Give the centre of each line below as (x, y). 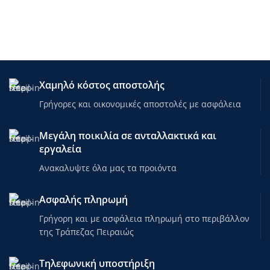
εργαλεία (60, 149)
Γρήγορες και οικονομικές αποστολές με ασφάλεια (140, 104)
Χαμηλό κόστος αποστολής (102, 85)
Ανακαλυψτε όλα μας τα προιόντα (108, 168)
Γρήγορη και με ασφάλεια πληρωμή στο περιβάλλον (144, 218)
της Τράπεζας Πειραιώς (86, 231)
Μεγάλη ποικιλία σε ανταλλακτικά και (128, 135)
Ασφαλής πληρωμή (83, 199)
